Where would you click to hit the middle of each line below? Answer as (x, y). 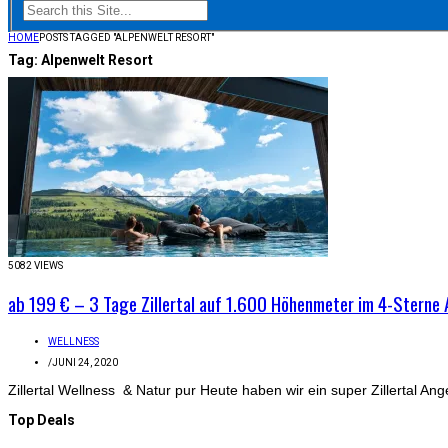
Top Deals (41, 420)
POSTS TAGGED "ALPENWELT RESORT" (126, 37)
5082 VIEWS (35, 266)
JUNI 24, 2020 (85, 363)
